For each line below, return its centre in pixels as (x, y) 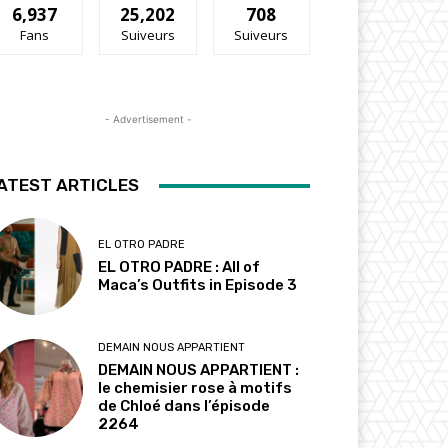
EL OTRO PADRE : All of (179, 267)
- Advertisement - (148, 119)
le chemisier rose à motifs (195, 388)
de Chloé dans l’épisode (184, 406)
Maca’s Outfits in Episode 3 (198, 285)
